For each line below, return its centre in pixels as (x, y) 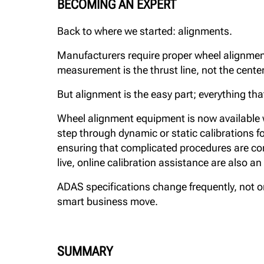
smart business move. (108, 201)
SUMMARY (85, 251)
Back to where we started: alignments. (145, 31)
